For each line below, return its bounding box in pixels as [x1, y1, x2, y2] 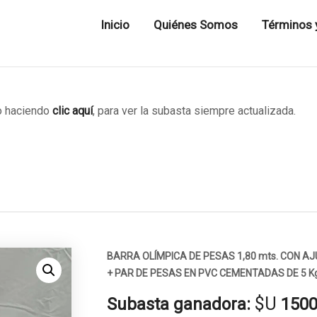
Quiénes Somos [153, 18, 238, 32]
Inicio [100, 18, 129, 32]
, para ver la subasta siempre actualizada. [93, 103, 296, 117]
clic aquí [52, 103, 93, 117]
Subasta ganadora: [106, 294, 250, 314]
